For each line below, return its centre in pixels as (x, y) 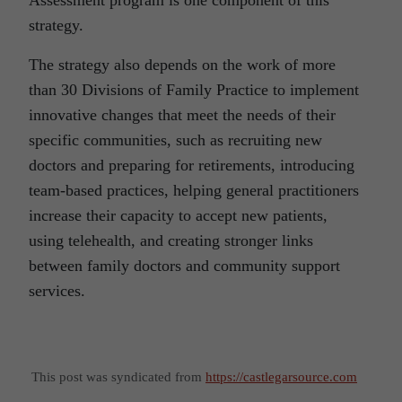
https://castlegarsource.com (281, 376)
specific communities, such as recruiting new (175, 140)
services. (57, 290)
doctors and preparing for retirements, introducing (192, 165)
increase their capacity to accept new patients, (178, 215)
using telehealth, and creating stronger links (171, 240)
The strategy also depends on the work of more (182, 64)
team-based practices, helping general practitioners (194, 190)
